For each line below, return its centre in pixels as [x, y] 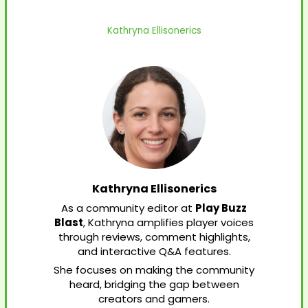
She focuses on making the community [154, 270]
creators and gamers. [154, 299]
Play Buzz [221, 208]
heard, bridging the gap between [154, 285]
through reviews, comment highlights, [154, 237]
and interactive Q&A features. [154, 252]
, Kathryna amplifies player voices [168, 223]
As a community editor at [128, 208]
